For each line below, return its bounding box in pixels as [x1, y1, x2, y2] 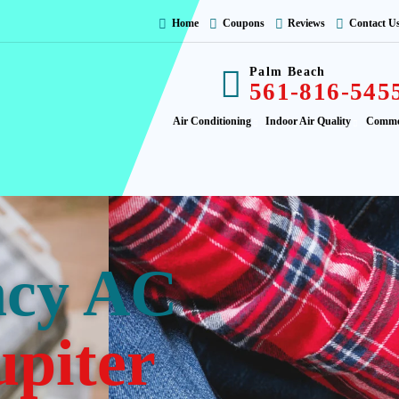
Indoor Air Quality [265, 115, 352, 128]
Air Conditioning [172, 115, 251, 128]
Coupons [219, 17, 265, 30]
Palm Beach [249, 65, 326, 79]
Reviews [285, 17, 326, 30]
